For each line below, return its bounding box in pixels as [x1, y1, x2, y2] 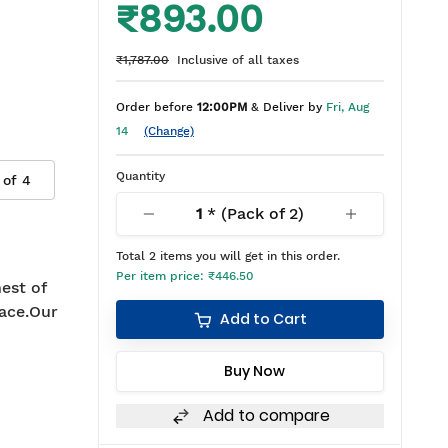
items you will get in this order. [156, 249, 340, 263]
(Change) [144, 124, 194, 138]
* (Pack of [202, 204, 289, 223]
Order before [116, 100, 197, 114]
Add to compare [202, 404, 330, 427]
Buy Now [223, 361, 285, 381]
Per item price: [116, 269, 208, 283]
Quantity [116, 169, 165, 183]
